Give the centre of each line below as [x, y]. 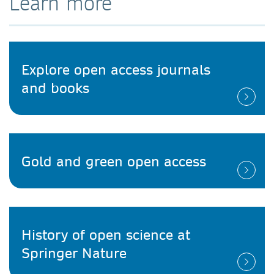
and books [55, 87]
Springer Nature [74, 252]
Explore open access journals [116, 69]
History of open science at [106, 234]
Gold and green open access [114, 161]
